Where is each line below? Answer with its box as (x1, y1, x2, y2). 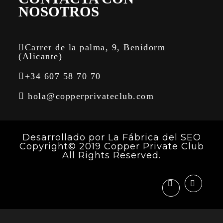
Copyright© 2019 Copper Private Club (19, 141, 204, 152)
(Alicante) (18, 51, 63, 61)
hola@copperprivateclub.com (24, 91, 154, 101)
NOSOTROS (18, 3, 100, 19)
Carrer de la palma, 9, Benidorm (24, 42, 166, 52)
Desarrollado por (22, 132, 108, 143)
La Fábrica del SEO (108, 132, 201, 143)
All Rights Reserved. (62, 150, 161, 161)
